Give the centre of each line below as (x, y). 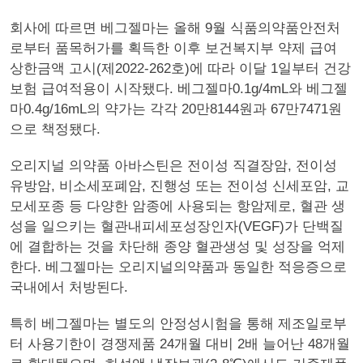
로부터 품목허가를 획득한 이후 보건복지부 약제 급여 (173, 48)
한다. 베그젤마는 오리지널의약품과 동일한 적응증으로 (178, 267)
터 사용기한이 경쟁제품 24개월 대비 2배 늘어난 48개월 (180, 344)
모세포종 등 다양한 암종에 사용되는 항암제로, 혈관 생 (177, 206)
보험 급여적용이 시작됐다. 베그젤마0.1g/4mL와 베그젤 (179, 89)
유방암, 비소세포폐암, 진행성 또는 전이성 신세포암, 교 (179, 186)
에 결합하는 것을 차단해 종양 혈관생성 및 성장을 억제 (177, 247)
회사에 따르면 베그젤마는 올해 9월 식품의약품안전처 (175, 28)
